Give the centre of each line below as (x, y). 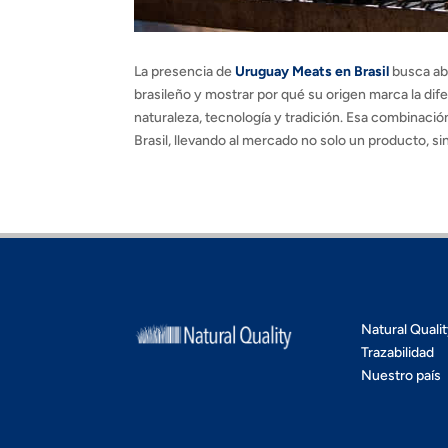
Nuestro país (401, 376)
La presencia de (185, 71)
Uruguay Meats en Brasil (312, 71)
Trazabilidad (398, 353)
